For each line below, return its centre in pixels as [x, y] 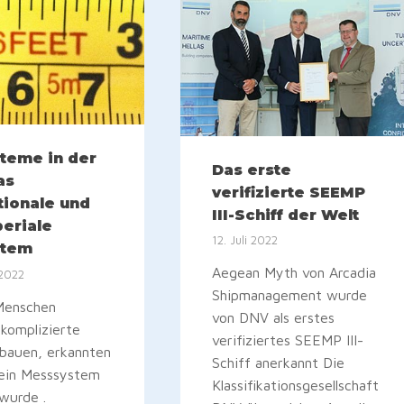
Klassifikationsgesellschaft [296, 386]
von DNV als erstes [274, 318]
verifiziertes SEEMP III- [288, 340]
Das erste [252, 170]
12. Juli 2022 [245, 241]
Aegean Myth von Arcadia [294, 273]
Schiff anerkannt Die [279, 363]
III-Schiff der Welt [286, 216]
